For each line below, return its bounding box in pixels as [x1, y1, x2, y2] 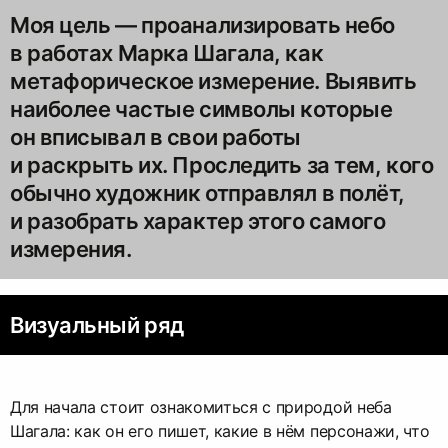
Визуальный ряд [10, 312, 184, 339]
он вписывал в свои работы [10, 124, 301, 151]
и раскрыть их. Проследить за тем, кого [10, 152, 434, 179]
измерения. [10, 236, 132, 263]
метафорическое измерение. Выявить [10, 68, 417, 95]
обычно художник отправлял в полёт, [10, 180, 406, 207]
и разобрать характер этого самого [10, 208, 386, 235]
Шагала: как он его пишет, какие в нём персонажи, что [10, 421, 430, 442]
